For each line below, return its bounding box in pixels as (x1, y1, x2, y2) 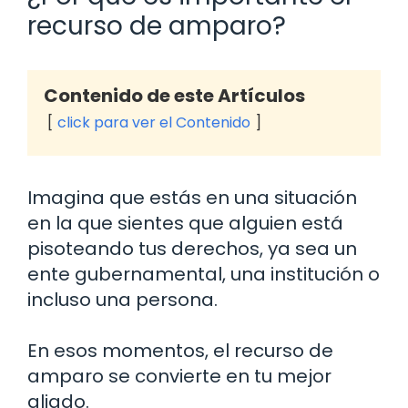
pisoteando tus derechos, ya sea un (27, 236, 357, 262)
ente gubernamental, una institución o (27, 261, 380, 288)
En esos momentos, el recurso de (27, 338, 333, 364)
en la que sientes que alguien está (27, 210, 343, 237)
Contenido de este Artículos (44, 83, 305, 109)
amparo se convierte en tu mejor (27, 363, 331, 390)
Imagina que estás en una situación (27, 185, 357, 211)
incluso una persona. (27, 287, 218, 313)
